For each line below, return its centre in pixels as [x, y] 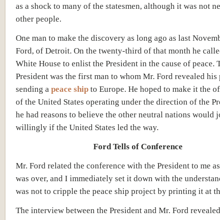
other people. [39, 18]
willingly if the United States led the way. [87, 127]
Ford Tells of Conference [138, 146]
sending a [33, 89]
